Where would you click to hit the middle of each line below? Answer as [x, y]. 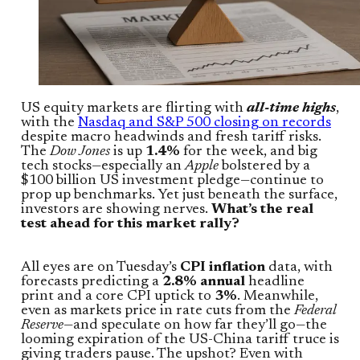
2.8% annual [205, 282]
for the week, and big [249, 151]
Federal [315, 311]
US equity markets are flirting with [134, 108]
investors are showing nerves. [116, 209]
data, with [299, 267]
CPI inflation [223, 267]
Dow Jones [80, 151]
